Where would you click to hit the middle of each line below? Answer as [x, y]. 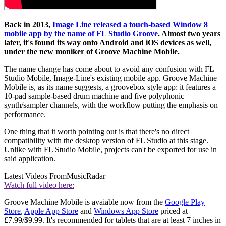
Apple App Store [51, 211]
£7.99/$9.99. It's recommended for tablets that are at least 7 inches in [112, 220]
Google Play [185, 202]
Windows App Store [126, 211]
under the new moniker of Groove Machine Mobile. [92, 52]
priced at [173, 211]
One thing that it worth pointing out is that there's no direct [97, 132]
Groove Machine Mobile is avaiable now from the [84, 202]
